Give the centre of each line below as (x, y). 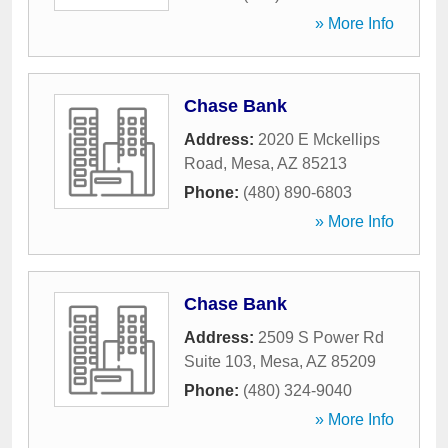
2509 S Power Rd (321, 337)
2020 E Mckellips (319, 139)
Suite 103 (218, 361)
